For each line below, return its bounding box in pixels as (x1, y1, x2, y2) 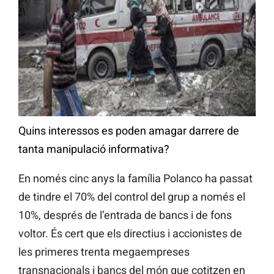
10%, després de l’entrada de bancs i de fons (18, 208, 232, 221)
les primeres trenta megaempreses (18, 245, 190, 258)
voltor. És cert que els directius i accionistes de (18, 226, 242, 240)
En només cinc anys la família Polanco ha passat (18, 171, 253, 185)
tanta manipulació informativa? (18, 142, 169, 155)
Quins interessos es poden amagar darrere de (18, 124, 239, 137)
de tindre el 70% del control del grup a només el (18, 190, 245, 203)
